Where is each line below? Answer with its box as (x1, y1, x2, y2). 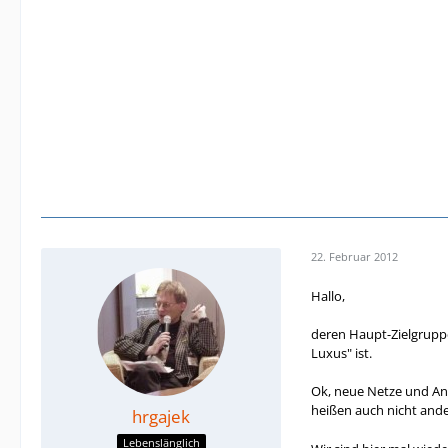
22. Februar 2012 (311, 249, 398, 265)
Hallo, (311, 286, 345, 305)
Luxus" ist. (311, 343, 372, 362)
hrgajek (132, 404, 190, 428)
